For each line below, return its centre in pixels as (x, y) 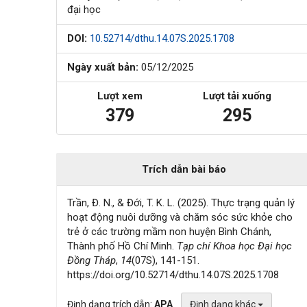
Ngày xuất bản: (103, 67)
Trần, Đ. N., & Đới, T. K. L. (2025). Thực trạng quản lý (181, 202)
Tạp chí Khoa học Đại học (235, 246)
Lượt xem (120, 96)
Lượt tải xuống (237, 96)
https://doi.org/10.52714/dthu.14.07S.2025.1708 (173, 274)
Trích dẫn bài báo (184, 169)
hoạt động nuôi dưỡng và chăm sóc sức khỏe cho (180, 217)
